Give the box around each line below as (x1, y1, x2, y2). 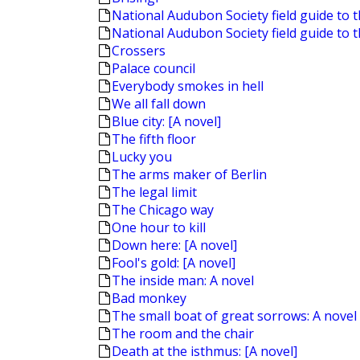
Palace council (112, 59, 195, 77)
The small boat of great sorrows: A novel (112, 307, 357, 325)
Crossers (112, 42, 166, 59)
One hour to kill (112, 219, 206, 236)
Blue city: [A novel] (112, 112, 221, 130)
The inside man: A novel (112, 272, 254, 289)
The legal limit (112, 183, 197, 201)
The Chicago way (112, 201, 214, 219)
